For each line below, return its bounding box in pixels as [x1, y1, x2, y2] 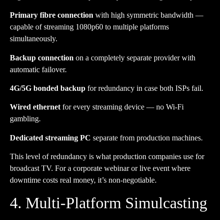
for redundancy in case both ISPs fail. [85, 84, 203, 93]
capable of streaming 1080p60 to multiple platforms [10, 23, 169, 31]
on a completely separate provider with [74, 53, 195, 62]
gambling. [10, 114, 41, 123]
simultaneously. [10, 34, 57, 43]
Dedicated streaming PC [10, 133, 91, 142]
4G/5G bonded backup [10, 84, 85, 93]
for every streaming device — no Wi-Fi [60, 103, 184, 111]
